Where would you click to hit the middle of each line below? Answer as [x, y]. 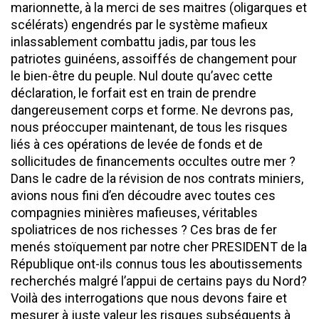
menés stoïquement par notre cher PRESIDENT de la [159, 247]
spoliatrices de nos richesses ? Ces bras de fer [144, 230]
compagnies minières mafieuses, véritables [134, 213]
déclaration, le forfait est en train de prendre [134, 93]
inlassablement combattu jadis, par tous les [134, 42]
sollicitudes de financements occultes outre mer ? [153, 162]
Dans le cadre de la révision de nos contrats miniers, [157, 179]
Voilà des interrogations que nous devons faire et [149, 298]
